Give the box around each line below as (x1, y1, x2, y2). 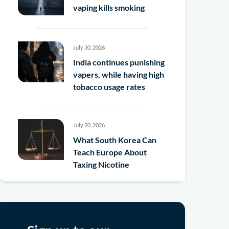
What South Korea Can (73, 135, 156, 145)
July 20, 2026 (73, 122, 105, 129)
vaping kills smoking (73, 3, 145, 13)
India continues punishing (73, 57, 165, 67)
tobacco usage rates (73, 82, 145, 92)
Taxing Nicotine (73, 159, 129, 170)
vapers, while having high (73, 70, 164, 80)
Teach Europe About (73, 147, 147, 157)
